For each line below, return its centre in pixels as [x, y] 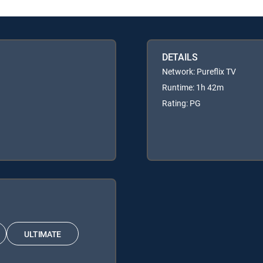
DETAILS [180, 57]
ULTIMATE [43, 234]
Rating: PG [181, 103]
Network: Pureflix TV [199, 72]
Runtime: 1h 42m [193, 87]
